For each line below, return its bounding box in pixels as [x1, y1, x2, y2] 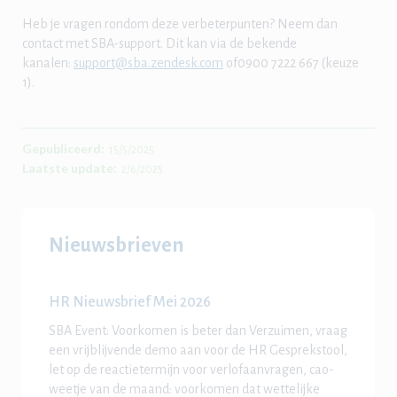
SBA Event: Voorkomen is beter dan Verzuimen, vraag [49, 323, 347, 338]
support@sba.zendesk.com [74, 55, 223, 70]
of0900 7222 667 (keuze [223, 55, 359, 70]
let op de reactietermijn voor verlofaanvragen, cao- [49, 362, 334, 377]
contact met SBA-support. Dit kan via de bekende [22, 35, 297, 51]
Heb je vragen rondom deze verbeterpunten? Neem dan [22, 16, 338, 31]
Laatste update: [22, 160, 117, 175]
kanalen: [22, 55, 74, 70]
